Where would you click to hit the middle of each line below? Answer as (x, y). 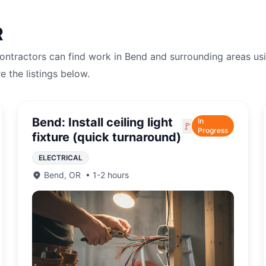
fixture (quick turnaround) (107, 137)
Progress (213, 130)
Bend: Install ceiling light (103, 122)
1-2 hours (111, 175)
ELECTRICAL (61, 158)
